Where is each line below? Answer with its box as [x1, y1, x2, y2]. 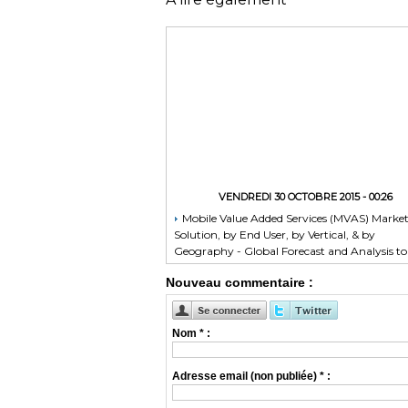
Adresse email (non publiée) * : [172, 370, 331, 383]
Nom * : [172, 327, 211, 341]
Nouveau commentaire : [166, 275, 313, 291]
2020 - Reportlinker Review [174, 260, 320, 275]
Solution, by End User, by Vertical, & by [174, 228, 375, 242]
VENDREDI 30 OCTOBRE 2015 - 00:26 [219, 190, 393, 204]
